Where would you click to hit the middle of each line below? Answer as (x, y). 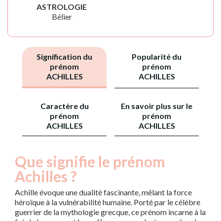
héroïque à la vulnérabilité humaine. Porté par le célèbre (108, 202)
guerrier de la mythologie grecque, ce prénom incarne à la (110, 212)
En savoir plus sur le (157, 106)
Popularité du (157, 56)
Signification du (64, 56)
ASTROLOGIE (62, 7)
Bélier (62, 17)
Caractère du (64, 106)
